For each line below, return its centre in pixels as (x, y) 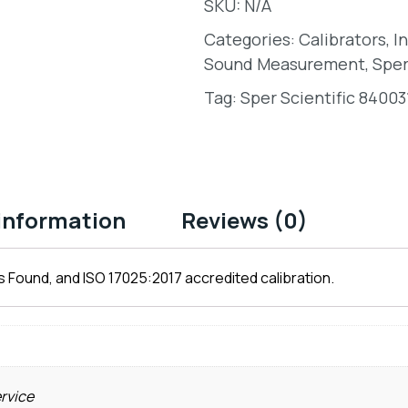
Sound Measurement (285, 63)
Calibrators (342, 39)
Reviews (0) (244, 219)
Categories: (250, 39)
